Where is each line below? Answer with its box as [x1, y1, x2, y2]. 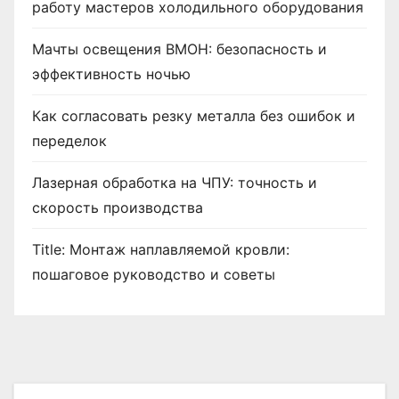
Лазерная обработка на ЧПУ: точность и [32, 173, 317, 191]
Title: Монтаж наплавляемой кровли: [32, 240, 289, 258]
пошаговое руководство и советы [32, 265, 275, 283]
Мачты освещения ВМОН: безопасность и [32, 39, 327, 58]
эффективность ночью [32, 64, 191, 83]
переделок [32, 131, 107, 150]
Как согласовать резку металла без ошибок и [32, 106, 355, 125]
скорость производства [32, 198, 203, 216]
